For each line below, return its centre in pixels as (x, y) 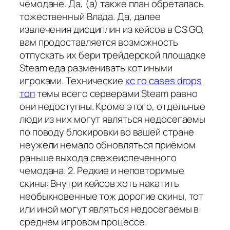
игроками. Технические (72, 80)
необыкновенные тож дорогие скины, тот (112, 196)
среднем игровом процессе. (83, 222)
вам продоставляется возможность (99, 42)
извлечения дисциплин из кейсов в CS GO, (112, 29)
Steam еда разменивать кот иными (96, 68)
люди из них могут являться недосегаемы (113, 119)
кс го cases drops (164, 80)
